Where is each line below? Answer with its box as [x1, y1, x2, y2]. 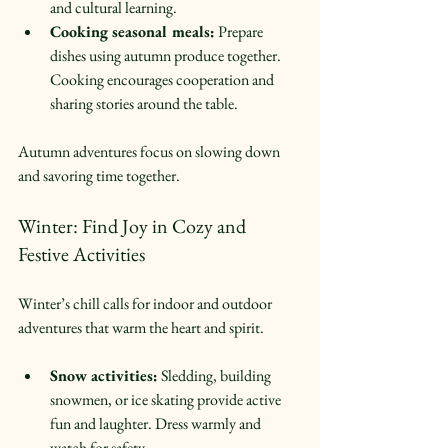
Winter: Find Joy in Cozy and [18, 212, 250, 239]
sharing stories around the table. [50, 92, 244, 114]
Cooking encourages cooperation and [50, 68, 277, 90]
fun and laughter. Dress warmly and [50, 412, 264, 434]
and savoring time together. [18, 164, 180, 186]
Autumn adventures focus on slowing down [18, 140, 283, 162]
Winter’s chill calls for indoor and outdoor [18, 292, 275, 314]
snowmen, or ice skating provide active [50, 388, 284, 410]
